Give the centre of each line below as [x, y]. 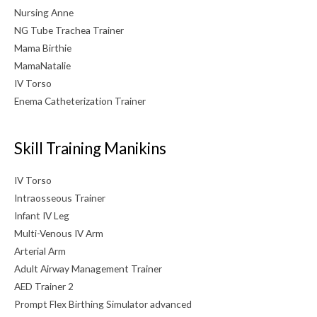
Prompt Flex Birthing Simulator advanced [103, 304]
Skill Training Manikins [90, 149]
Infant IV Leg [42, 215]
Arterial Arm [40, 250]
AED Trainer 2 [44, 286]
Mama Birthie [43, 48]
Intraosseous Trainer [60, 197]
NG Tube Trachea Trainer [69, 30]
